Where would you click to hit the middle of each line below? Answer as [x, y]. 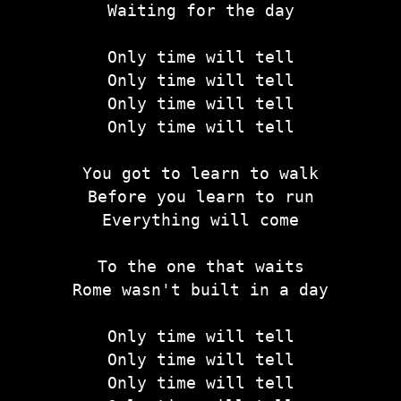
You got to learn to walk [200, 173]
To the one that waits [200, 266]
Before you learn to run [200, 196]
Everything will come [200, 219]
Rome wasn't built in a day [200, 289]
